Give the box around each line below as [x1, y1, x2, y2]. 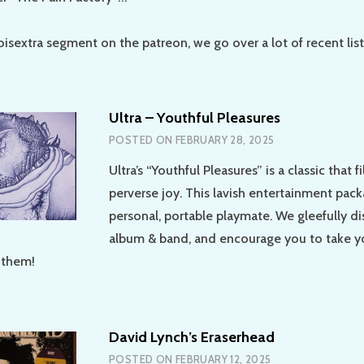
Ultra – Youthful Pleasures [109, 109, 280, 128]
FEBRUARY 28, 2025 [175, 133, 275, 147]
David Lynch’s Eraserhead [109, 327, 275, 346]
